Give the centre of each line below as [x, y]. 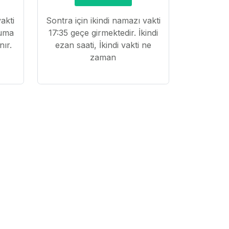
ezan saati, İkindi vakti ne [103, 45]
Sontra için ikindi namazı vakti [103, 21]
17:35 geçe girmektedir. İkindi [103, 33]
